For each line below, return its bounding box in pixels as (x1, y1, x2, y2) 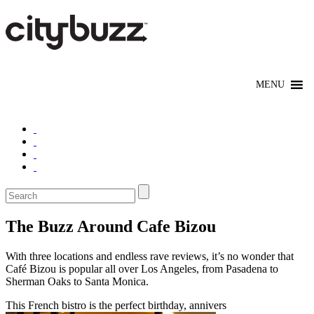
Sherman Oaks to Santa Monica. (6, 275, 149, 287)
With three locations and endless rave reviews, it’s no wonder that (6, 250, 294, 262)
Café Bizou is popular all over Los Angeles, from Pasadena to (6, 262, 278, 275)
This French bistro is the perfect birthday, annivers (6, 299, 226, 311)
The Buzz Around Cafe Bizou (6, 217, 216, 235)
